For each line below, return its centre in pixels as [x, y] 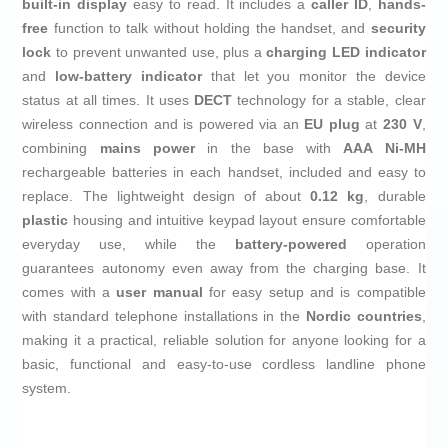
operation [386, 244]
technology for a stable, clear [329, 100]
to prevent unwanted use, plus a [159, 52]
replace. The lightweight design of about [166, 196]
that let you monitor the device [313, 76]
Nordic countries [363, 316]
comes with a [69, 292]
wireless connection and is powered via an [163, 124]
